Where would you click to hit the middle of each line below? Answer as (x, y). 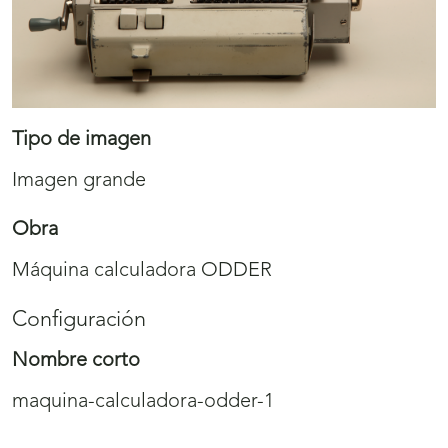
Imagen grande (79, 181)
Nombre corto (76, 361)
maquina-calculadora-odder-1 (143, 402)
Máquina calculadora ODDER (142, 271)
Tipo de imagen (81, 140)
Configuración (79, 321)
